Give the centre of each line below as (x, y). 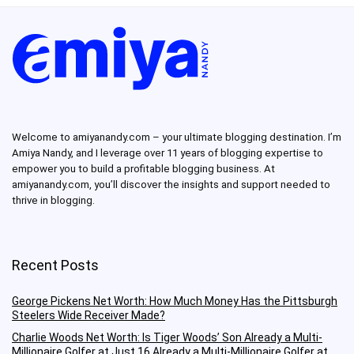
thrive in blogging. (53, 201)
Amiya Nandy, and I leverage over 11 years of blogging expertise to (168, 153)
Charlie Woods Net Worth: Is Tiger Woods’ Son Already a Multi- (167, 338)
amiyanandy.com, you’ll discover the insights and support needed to (171, 185)
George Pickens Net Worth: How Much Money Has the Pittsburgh (175, 301)
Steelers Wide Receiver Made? (88, 316)
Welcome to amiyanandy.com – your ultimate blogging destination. (170, 137)
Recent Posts (55, 265)
